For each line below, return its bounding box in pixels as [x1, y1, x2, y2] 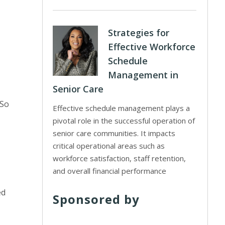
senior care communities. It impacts [53, 128, 176, 138]
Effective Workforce [108, 41, 196, 53]
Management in [108, 69, 179, 81]
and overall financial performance [53, 166, 167, 176]
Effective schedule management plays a [53, 103, 190, 113]
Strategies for [108, 27, 170, 39]
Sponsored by [53, 191, 140, 207]
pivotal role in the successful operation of [53, 116, 195, 126]
